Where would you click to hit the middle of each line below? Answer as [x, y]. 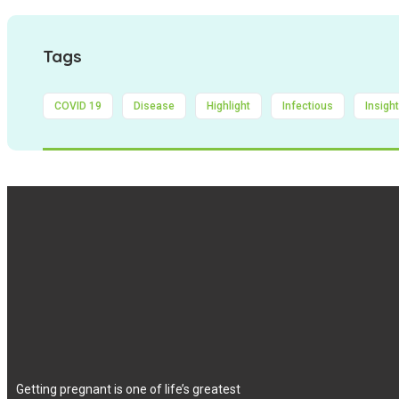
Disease [154, 106]
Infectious [308, 106]
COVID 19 [78, 106]
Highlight [228, 106]
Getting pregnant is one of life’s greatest [128, 390]
